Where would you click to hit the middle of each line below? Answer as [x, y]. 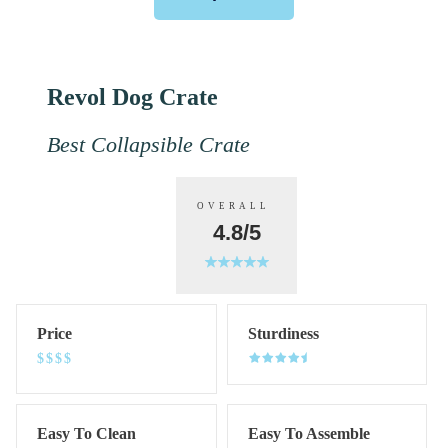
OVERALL [236, 206]
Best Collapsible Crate [148, 145]
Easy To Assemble [308, 434]
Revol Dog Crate [132, 97]
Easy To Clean [86, 434]
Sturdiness [283, 334]
